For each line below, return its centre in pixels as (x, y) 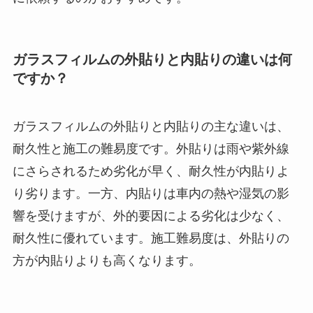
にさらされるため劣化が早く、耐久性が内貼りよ (151, 172)
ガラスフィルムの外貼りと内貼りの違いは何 (152, 59)
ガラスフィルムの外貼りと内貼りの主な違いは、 (151, 127)
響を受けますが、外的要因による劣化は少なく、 (151, 216)
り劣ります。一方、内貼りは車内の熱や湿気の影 (151, 194)
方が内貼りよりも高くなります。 (107, 261)
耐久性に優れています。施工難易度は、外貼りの (151, 239)
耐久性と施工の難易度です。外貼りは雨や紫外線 (151, 149)
